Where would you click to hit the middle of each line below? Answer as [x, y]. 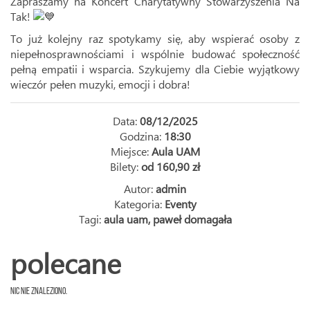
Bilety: [126, 166]
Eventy [180, 204]
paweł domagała [192, 219]
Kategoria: [139, 204]
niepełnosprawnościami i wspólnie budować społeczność [155, 54]
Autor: [140, 189]
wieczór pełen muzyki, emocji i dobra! [100, 84]
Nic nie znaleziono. [39, 292]
